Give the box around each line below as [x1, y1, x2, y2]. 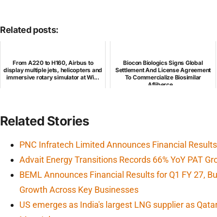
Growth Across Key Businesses [19, 184, 139, 195]
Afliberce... [147, 81, 179, 89]
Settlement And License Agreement [115, 66, 211, 74]
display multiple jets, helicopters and [3, 66, 103, 74]
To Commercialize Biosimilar [124, 74, 201, 81]
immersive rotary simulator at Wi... [6, 74, 99, 81]
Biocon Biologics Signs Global [123, 59, 203, 67]
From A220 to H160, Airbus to [13, 59, 93, 67]
